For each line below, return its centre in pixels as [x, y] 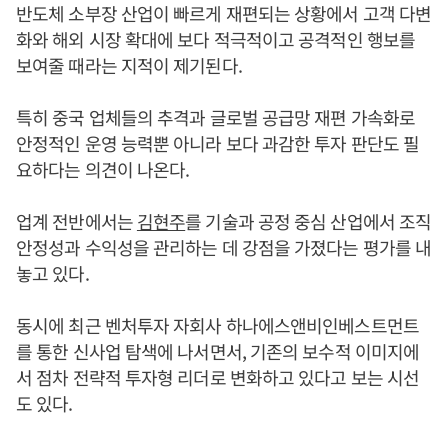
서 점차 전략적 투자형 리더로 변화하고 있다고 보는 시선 [218, 377]
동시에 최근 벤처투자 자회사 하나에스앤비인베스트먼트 [217, 325]
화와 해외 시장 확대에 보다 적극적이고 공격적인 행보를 [215, 39]
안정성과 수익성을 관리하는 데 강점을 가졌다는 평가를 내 [224, 247]
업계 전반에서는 [76, 221]
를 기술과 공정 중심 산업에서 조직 [308, 221]
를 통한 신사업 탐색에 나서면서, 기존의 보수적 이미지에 [218, 351]
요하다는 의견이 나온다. [103, 169]
